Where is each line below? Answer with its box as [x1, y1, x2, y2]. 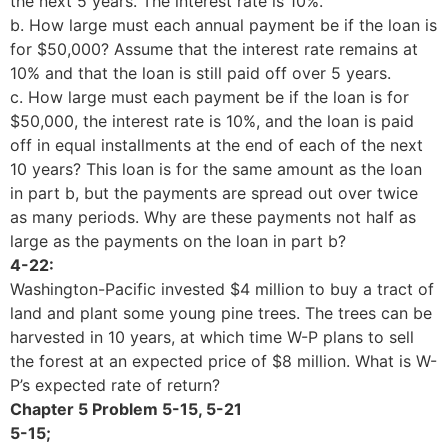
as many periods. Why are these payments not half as [10, 206, 416, 227]
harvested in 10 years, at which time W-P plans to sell [10, 326, 414, 347]
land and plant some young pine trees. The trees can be [10, 302, 432, 323]
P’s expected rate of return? [10, 374, 220, 395]
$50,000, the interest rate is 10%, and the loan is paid [10, 110, 414, 131]
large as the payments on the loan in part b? [10, 230, 346, 251]
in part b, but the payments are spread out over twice [10, 182, 418, 203]
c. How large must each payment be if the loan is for [10, 86, 409, 107]
